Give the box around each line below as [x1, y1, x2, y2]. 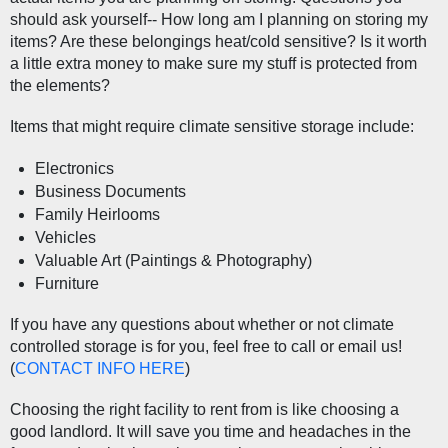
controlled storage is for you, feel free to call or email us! [9, 338, 402, 356]
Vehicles [35, 229, 97, 247]
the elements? [9, 77, 110, 95]
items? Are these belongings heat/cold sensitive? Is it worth [9, 33, 427, 51]
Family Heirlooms [35, 206, 161, 224]
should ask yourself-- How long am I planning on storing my [9, 11, 428, 29]
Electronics [35, 160, 115, 178]
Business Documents [35, 183, 187, 201]
